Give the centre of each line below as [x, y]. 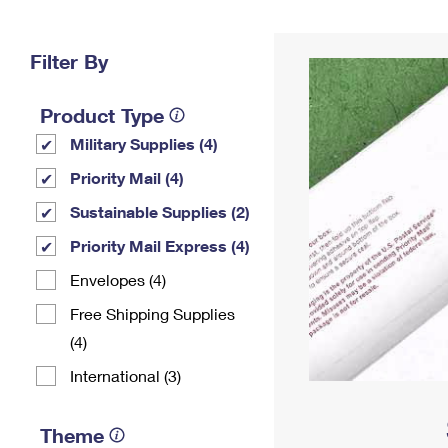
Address [327, 42]
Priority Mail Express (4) [160, 245]
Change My [327, 26]
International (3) [125, 375]
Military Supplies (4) [144, 143]
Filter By [69, 61]
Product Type [102, 115]
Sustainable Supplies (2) [160, 211]
